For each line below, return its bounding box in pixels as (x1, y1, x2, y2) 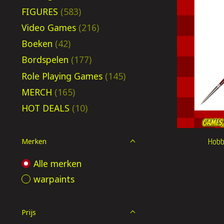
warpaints (33, 172, 74, 185)
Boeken (21, 37, 52, 49)
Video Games (21, 21, 76, 33)
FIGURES (21, 5, 58, 17)
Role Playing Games (21, 69, 102, 82)
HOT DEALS (21, 102, 69, 114)
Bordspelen (21, 53, 68, 66)
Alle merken (33, 157, 81, 169)
